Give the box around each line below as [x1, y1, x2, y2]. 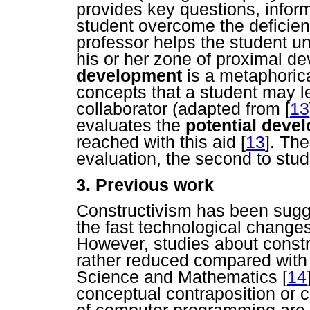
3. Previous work [76, 174, 214, 194]
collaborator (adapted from [76, 99, 285, 119]
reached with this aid [76, 132, 241, 152]
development [76, 66, 182, 86]
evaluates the [76, 116, 185, 136]
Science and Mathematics [76, 266, 282, 286]
